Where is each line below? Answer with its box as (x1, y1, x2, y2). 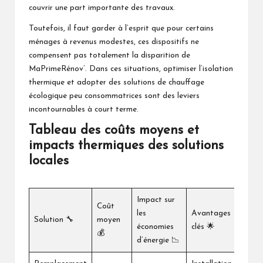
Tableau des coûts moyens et (29, 124, 199, 138)
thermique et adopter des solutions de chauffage (29, 79, 204, 87)
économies (137, 223, 174, 231)
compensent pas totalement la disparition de (29, 52, 190, 60)
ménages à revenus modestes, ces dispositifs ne (29, 38, 199, 46)
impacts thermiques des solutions (29, 139, 224, 153)
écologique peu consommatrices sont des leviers (29, 92, 200, 100)
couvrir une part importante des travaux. (29, 4, 175, 12)
